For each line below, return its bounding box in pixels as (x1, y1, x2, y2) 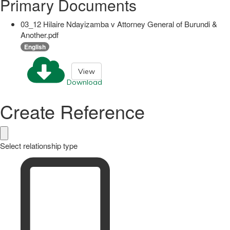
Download (67, 78, 102, 87)
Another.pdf (21, 29, 59, 40)
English (24, 42, 46, 51)
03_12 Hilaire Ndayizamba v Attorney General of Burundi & (21, 18, 217, 29)
